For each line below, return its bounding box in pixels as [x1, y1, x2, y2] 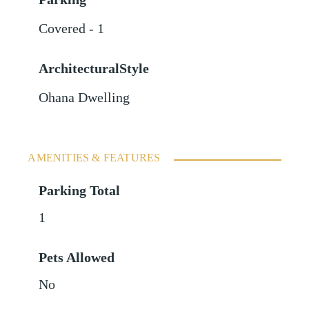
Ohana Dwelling [39, 90, 130, 106]
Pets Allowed [39, 250, 115, 266]
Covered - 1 [39, 21, 105, 37]
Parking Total [39, 183, 121, 199]
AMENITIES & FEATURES [28, 152, 161, 164]
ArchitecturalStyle [39, 61, 150, 77]
